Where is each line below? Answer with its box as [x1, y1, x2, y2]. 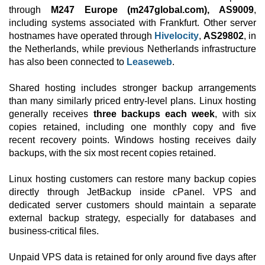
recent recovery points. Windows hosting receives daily [9, 135, 256, 145]
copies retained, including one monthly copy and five [9, 122, 256, 132]
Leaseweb [127, 57, 172, 67]
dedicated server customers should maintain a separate [9, 200, 256, 210]
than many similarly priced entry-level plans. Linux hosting [9, 96, 256, 106]
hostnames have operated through [9, 31, 154, 41]
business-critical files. [9, 226, 99, 236]
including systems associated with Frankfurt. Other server [9, 18, 256, 28]
